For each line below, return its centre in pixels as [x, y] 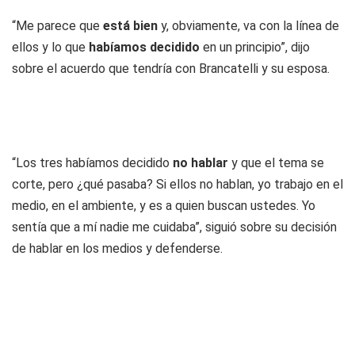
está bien [130, 26]
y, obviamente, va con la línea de [250, 26]
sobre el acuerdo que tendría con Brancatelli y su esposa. [171, 69]
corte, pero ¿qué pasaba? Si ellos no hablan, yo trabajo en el [177, 184]
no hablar [200, 163]
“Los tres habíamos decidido [92, 163]
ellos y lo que [49, 47]
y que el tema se [276, 163]
